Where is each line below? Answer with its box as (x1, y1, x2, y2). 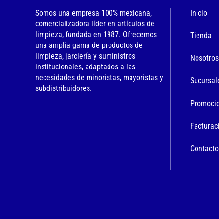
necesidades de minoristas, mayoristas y (35, 72, 163, 82)
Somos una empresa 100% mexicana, (35, 8, 152, 18)
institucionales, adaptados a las (35, 62, 135, 71)
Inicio (190, 8, 208, 18)
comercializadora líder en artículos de (35, 19, 154, 28)
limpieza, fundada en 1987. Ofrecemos (35, 29, 157, 39)
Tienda (190, 31, 212, 41)
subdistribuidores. (35, 83, 92, 93)
